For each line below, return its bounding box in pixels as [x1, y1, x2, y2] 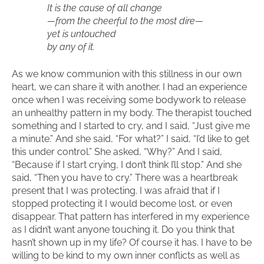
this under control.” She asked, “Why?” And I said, [12, 146, 222, 157]
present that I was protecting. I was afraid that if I [12, 185, 220, 196]
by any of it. [47, 41, 95, 52]
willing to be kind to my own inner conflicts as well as [12, 250, 240, 261]
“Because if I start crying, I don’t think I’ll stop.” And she [12, 159, 242, 170]
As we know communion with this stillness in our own [12, 68, 242, 80]
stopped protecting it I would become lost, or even [12, 198, 232, 209]
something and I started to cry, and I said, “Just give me [12, 120, 250, 131]
